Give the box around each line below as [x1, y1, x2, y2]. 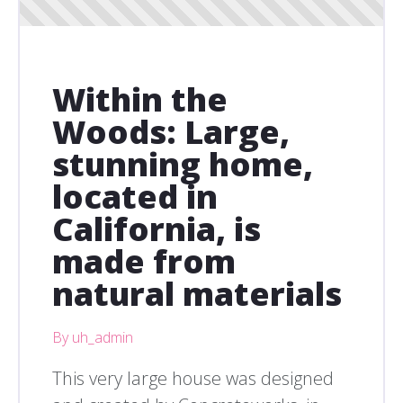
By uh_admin [52, 327, 133, 348]
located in [52, 175, 218, 219]
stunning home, [52, 142, 313, 187]
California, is [52, 207, 261, 252]
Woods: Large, [52, 110, 290, 155]
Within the [52, 77, 228, 122]
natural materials [52, 272, 342, 317]
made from [52, 239, 236, 284]
